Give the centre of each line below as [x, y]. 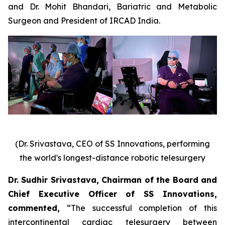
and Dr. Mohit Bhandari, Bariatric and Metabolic [113, 7]
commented [33, 208]
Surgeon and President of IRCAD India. [84, 21]
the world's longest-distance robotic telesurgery [113, 157]
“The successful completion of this [138, 208]
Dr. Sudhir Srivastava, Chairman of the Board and [113, 180]
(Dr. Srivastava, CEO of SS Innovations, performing [113, 143]
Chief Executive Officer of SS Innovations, [113, 194]
